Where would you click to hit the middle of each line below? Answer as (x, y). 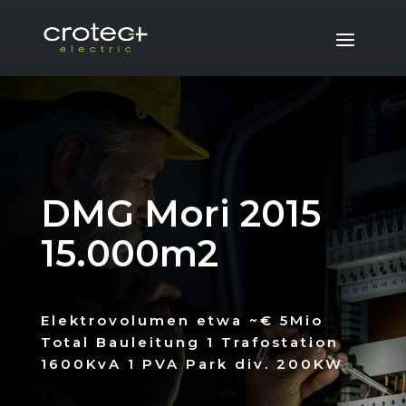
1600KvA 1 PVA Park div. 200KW (192, 363)
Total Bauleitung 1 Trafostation (189, 342)
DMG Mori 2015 (180, 213)
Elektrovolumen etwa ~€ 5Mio (182, 320)
